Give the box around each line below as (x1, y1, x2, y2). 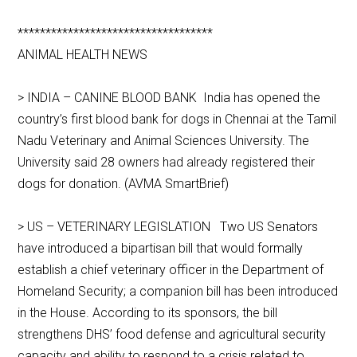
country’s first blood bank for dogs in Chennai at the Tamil (18, 112, 337, 127)
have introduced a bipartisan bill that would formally (18, 241, 304, 257)
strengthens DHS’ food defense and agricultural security (18, 327, 327, 343)
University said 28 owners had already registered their (18, 155, 316, 171)
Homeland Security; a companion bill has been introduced (18, 284, 339, 300)
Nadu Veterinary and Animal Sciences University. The (18, 133, 310, 149)
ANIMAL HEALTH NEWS (18, 47, 148, 63)
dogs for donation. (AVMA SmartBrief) (18, 176, 229, 192)
